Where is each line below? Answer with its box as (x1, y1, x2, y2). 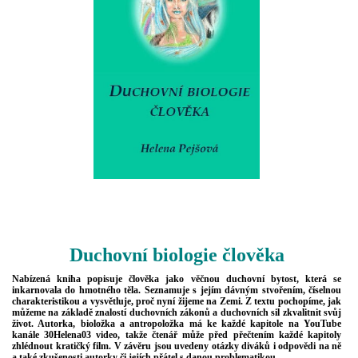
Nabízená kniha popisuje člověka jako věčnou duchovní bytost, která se (12, 272, 341, 284)
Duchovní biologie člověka (69, 245, 284, 266)
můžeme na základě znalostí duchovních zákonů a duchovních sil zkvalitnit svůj (12, 306, 341, 318)
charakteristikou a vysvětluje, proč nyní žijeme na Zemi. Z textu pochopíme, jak (12, 295, 341, 307)
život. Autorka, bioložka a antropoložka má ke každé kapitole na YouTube (12, 317, 341, 329)
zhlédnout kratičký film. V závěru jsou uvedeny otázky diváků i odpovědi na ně (12, 340, 341, 352)
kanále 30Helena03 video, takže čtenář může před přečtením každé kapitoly (12, 328, 341, 340)
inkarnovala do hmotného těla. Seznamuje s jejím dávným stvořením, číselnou (12, 284, 341, 296)
